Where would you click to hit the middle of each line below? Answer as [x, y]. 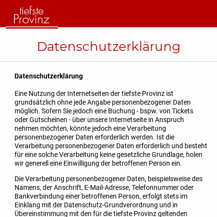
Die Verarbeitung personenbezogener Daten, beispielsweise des [108, 179]
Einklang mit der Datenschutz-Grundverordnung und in [96, 205]
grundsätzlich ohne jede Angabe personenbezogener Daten [103, 102]
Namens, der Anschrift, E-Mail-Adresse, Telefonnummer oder [104, 188]
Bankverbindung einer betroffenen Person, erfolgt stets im [101, 196]
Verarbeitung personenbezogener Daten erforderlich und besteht [111, 146]
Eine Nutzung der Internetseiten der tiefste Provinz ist [94, 94]
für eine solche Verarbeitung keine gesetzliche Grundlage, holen [108, 155]
